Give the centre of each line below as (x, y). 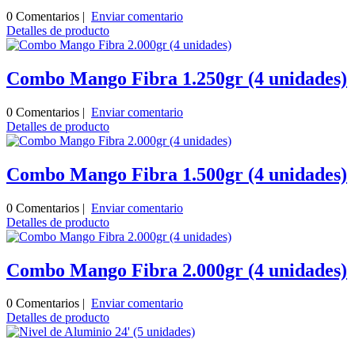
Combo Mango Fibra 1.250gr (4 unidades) (177, 78)
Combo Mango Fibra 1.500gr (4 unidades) (177, 174)
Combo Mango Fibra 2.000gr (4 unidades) (177, 270)
